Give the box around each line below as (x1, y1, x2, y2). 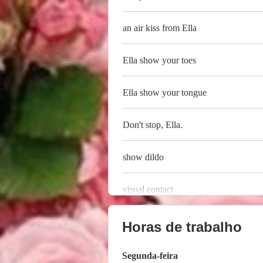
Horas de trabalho (122, 219, 242, 235)
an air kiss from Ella (123, 22, 197, 33)
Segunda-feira (122, 251, 178, 261)
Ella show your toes (123, 55, 196, 65)
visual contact (123, 184, 173, 194)
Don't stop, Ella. (123, 119, 183, 130)
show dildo (123, 151, 164, 162)
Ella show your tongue (123, 87, 207, 97)
